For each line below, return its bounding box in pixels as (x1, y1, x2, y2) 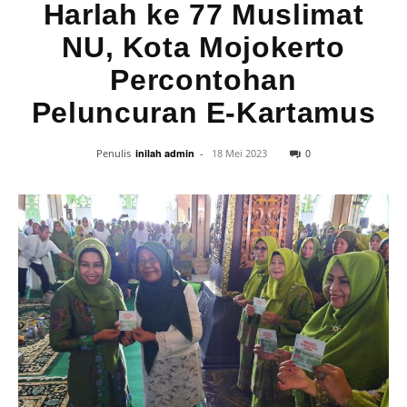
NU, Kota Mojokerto (62, 31, 345, 64)
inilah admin (135, 146, 194, 160)
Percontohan (110, 64, 297, 96)
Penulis (96, 146, 131, 160)
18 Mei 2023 (212, 146, 267, 160)
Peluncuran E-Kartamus (31, 96, 376, 129)
